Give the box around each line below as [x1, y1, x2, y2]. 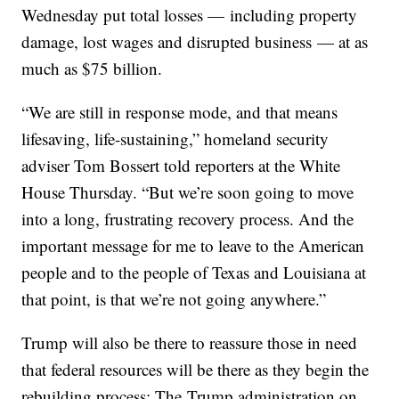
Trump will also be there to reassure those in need [21, 331, 358, 354]
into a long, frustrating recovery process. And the [21, 208, 354, 231]
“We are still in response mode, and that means [21, 101, 338, 124]
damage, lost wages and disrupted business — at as [21, 30, 369, 53]
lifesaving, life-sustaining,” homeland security [21, 127, 330, 151]
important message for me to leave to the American [21, 234, 365, 257]
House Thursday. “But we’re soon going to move [21, 181, 354, 204]
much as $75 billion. [21, 57, 163, 80]
